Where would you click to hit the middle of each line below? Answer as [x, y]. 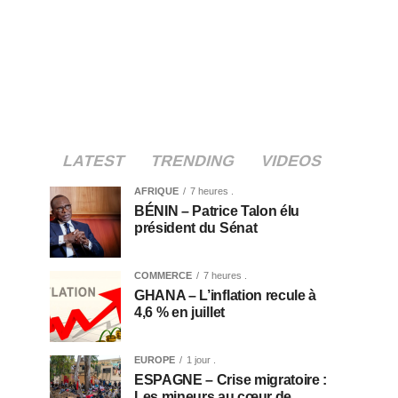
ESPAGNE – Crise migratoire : [231, 380]
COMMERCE [163, 275]
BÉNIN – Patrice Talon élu [217, 211]
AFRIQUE [156, 191]
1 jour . [201, 360]
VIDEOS [291, 161]
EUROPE [155, 360]
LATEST [93, 161]
